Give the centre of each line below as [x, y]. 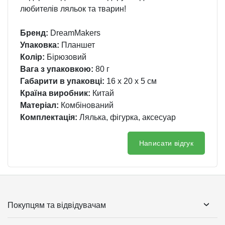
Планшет [77, 45]
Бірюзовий [66, 57]
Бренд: [34, 33]
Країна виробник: [55, 93]
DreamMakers [74, 33]
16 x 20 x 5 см [131, 81]
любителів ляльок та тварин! [73, 9]
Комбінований [86, 105]
